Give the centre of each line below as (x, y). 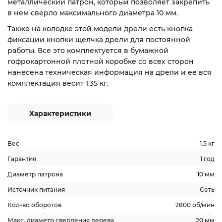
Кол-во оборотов (34, 205)
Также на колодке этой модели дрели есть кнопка (100, 29)
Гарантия (22, 159)
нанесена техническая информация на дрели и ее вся (110, 72)
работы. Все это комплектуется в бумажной (88, 51)
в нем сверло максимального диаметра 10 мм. (93, 13)
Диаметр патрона (35, 174)
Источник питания (36, 190)
